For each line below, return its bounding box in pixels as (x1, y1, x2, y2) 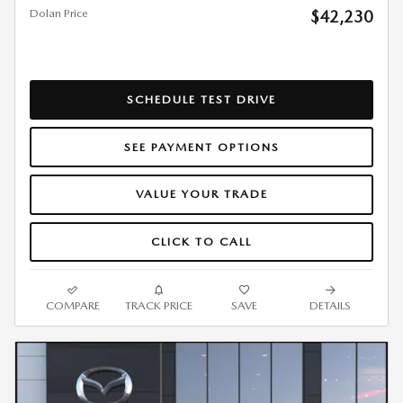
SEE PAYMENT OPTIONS (123, 139, 280, 154)
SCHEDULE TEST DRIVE (127, 92, 276, 106)
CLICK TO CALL (151, 234, 252, 248)
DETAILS (309, 299, 352, 313)
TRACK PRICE (124, 299, 193, 313)
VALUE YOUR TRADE (135, 187, 268, 201)
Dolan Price (30, 5, 88, 20)
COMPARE (45, 299, 100, 313)
